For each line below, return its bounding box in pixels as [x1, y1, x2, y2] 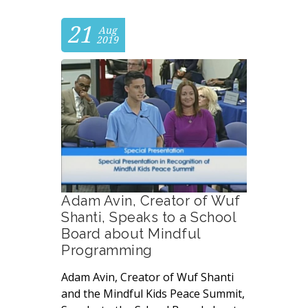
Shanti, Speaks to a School [61, 208, 236, 225]
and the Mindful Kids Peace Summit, [61, 285, 245, 301]
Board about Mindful [61, 225, 201, 242]
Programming [61, 241, 153, 258]
